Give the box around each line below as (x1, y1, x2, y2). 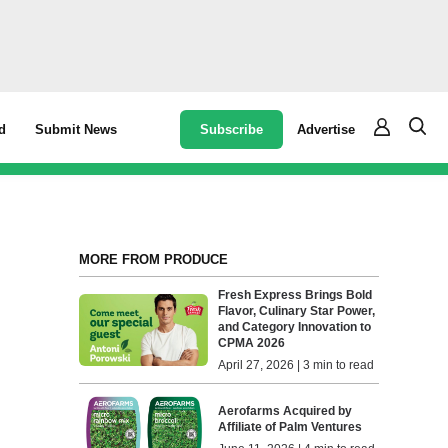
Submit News (35, 122, 118, 137)
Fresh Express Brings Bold (218, 288, 373, 302)
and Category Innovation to (218, 320, 372, 334)
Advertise (297, 121, 356, 137)
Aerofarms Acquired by (218, 404, 353, 419)
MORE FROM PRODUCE (78, 252, 228, 267)
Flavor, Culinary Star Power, (218, 304, 376, 318)
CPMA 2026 (218, 336, 286, 350)
